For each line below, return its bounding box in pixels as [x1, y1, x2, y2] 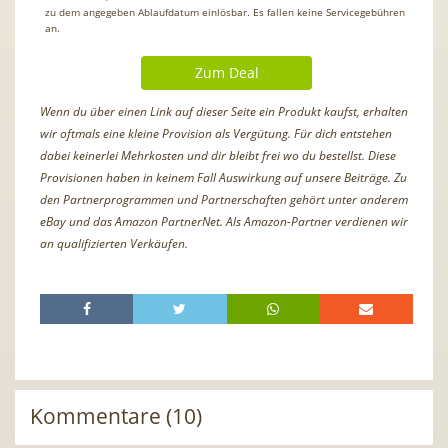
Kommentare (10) [30, 401, 202, 430]
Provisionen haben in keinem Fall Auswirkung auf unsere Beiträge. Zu [40, 168, 407, 186]
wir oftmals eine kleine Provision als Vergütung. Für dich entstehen [40, 124, 392, 142]
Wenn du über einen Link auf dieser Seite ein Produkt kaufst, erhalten [40, 102, 408, 120]
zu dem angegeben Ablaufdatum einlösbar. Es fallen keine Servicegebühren [45, 4, 405, 19]
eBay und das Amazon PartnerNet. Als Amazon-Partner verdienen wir [40, 212, 408, 230]
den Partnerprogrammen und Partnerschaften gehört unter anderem [40, 190, 408, 208]
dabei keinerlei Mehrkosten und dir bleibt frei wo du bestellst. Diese [40, 146, 396, 164]
